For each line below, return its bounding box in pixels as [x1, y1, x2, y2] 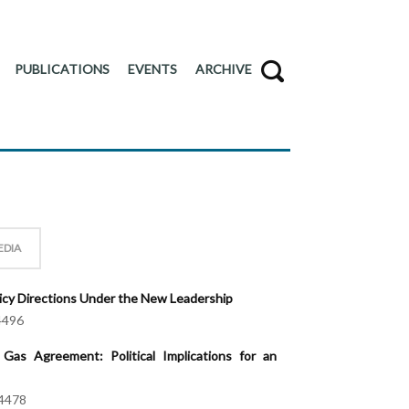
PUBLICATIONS [15, 61, 110, 77]
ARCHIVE [195, 61, 252, 77]
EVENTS [128, 61, 177, 77]
